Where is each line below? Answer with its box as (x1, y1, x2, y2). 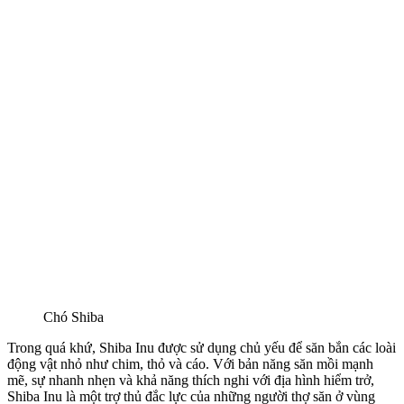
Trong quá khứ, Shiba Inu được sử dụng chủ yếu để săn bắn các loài (7, 339, 396, 355)
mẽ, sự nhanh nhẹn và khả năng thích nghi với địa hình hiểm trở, (7, 372, 374, 388)
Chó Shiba (43, 308, 104, 325)
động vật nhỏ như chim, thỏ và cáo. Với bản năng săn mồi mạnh (7, 355, 373, 372)
